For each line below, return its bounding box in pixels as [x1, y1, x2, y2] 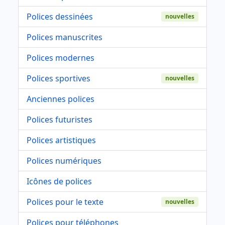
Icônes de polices [27, 175, 92, 187]
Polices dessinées [27, 11, 93, 22]
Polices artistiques [27, 134, 96, 146]
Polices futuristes [27, 114, 92, 125]
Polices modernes [27, 52, 94, 63]
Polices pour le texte [27, 196, 103, 207]
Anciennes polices [27, 93, 94, 104]
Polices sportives [27, 72, 90, 84]
